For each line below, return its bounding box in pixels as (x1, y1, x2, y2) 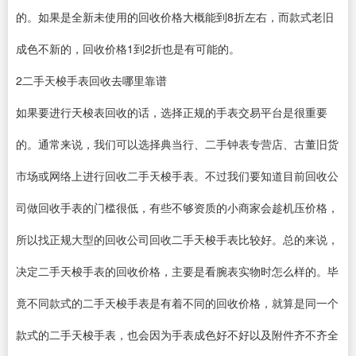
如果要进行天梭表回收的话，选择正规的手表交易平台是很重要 (16, 104, 327, 120)
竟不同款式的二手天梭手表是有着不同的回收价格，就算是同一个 (16, 295, 339, 311)
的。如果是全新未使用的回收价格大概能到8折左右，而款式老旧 (16, 9, 334, 25)
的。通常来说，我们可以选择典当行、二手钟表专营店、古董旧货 (16, 136, 339, 152)
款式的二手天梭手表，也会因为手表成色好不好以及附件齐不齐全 (16, 327, 339, 342)
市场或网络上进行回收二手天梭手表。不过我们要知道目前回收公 (16, 168, 339, 184)
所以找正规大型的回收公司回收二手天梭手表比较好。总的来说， (16, 231, 339, 247)
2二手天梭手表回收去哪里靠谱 (16, 72, 167, 88)
